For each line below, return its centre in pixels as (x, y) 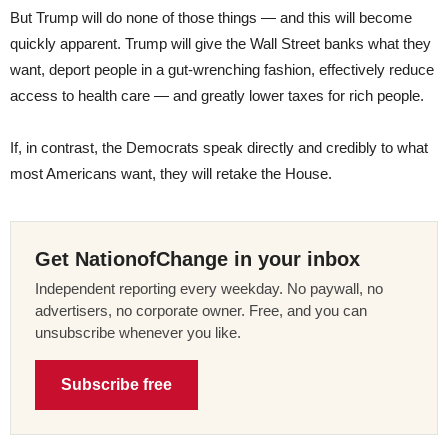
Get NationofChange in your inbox (197, 259)
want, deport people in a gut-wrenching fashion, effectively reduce (222, 70)
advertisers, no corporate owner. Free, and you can (201, 311)
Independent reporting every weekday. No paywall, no (209, 289)
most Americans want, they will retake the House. (171, 174)
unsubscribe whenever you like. (138, 333)
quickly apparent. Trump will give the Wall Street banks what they (220, 44)
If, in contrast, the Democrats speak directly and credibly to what (219, 148)
